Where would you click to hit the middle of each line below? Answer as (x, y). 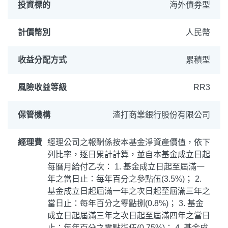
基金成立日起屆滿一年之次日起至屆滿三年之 (129, 191)
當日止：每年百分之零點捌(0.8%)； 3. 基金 (125, 203)
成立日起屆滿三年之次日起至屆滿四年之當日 (129, 216)
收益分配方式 (42, 60)
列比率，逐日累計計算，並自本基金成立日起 (129, 154)
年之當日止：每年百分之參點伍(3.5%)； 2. (124, 179)
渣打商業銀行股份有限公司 (161, 115)
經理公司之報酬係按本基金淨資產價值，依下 (129, 142)
